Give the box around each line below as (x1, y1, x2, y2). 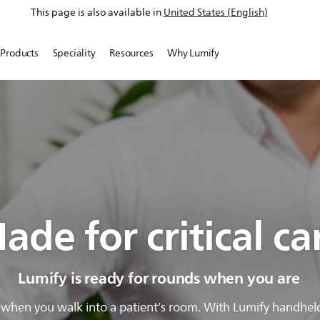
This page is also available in (30, 4, 161, 21)
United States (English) (163, 4, 268, 21)
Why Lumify (167, 45, 219, 61)
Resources (109, 45, 154, 61)
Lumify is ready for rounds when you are (18, 264, 300, 291)
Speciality (52, 45, 96, 61)
